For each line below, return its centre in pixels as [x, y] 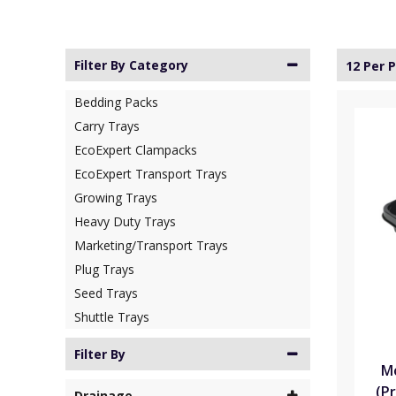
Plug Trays [104, 270]
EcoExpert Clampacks [136, 150]
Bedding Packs [116, 103]
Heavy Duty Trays [125, 222]
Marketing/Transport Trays [151, 246]
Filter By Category [131, 65]
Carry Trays [107, 126]
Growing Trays [116, 198]
